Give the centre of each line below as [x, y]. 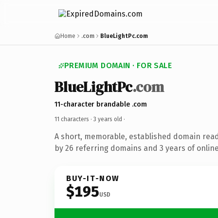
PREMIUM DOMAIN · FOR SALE [118, 65]
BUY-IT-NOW [93, 178]
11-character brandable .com [101, 104]
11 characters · [74, 119]
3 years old [108, 119]
